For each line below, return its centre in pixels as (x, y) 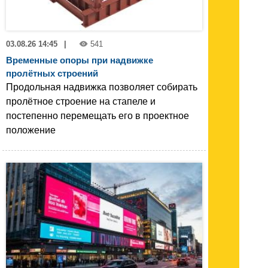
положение (31, 130)
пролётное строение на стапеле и (81, 102)
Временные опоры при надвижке (80, 60)
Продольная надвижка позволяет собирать (102, 87)
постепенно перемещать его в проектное (98, 116)
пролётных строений (52, 74)
